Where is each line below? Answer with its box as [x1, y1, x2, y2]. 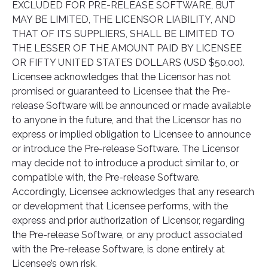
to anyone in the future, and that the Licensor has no [12, 114, 242, 126]
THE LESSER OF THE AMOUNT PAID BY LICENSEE [12, 42, 242, 54]
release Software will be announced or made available [12, 100, 251, 111]
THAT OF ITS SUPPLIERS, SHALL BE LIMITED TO [12, 28, 234, 39]
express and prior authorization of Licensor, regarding [12, 215, 245, 226]
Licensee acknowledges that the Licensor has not [12, 71, 231, 83]
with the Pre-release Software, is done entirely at [12, 243, 225, 255]
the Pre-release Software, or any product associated [12, 229, 242, 240]
